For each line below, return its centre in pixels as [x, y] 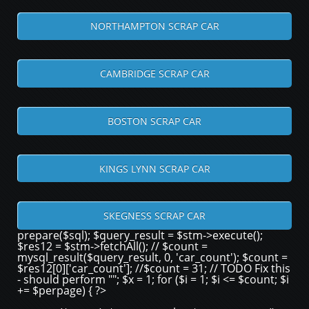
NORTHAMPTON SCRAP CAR [154, 26]
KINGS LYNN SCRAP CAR [154, 168]
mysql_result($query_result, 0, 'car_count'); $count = [152, 258]
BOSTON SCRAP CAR [154, 121]
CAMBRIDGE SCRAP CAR [154, 74]
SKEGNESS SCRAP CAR [154, 216]
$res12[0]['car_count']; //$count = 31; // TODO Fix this [154, 269]
